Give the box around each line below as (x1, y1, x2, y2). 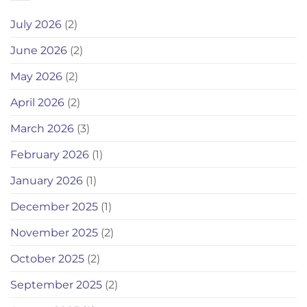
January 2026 (10, 174, 83, 188)
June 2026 (10, 44, 67, 58)
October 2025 (10, 252, 84, 266)
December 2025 (10, 200, 98, 214)
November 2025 (10, 226, 98, 240)
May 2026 (10, 70, 62, 84)
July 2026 (10, 18, 62, 32)
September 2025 (10, 278, 102, 292)
